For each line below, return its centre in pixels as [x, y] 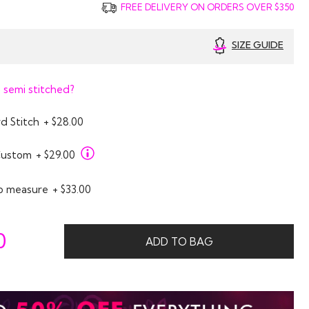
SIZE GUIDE [258, 45]
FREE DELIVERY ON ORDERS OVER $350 [205, 7]
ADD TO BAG [179, 242]
